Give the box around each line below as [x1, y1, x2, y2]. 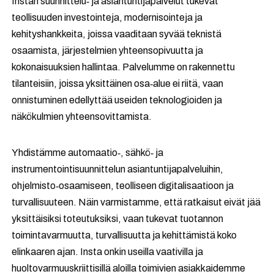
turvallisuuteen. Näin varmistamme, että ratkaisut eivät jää [12, 197, 261, 207]
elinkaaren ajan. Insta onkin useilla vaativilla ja [12, 246, 204, 257]
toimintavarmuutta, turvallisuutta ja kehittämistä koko [12, 230, 237, 240]
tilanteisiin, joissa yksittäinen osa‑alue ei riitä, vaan [12, 78, 224, 89]
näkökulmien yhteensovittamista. [12, 111, 152, 122]
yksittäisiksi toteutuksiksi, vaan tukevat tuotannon [12, 213, 224, 224]
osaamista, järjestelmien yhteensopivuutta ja [12, 45, 204, 56]
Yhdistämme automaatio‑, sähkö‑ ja [12, 147, 164, 158]
